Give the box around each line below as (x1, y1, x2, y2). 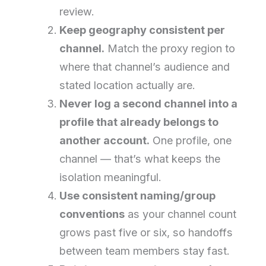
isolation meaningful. (59, 170, 162, 183)
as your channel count (125, 207, 237, 220)
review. (59, 5, 95, 18)
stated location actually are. (59, 78, 196, 91)
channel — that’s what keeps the (59, 152, 221, 165)
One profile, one (150, 134, 232, 147)
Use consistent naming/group (59, 189, 216, 202)
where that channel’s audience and (59, 60, 230, 73)
